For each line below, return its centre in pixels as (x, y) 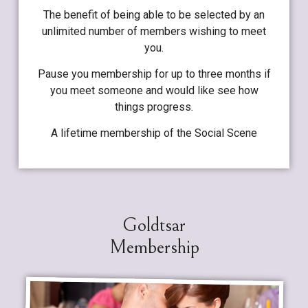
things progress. (154, 107)
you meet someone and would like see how (154, 90)
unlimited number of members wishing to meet (154, 31)
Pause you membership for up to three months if (154, 74)
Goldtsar (154, 225)
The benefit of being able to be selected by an (154, 14)
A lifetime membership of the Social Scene (154, 133)
